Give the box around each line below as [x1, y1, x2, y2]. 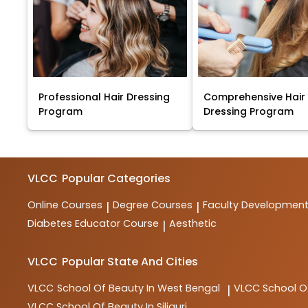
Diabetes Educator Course [27, 217, 159, 231]
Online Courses [27, 198, 102, 212]
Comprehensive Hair [203, 90, 306, 104]
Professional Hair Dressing [38, 90, 170, 104]
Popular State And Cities [62, 254, 199, 270]
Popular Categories [62, 170, 171, 187]
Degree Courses [113, 198, 192, 212]
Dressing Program [203, 104, 294, 119]
